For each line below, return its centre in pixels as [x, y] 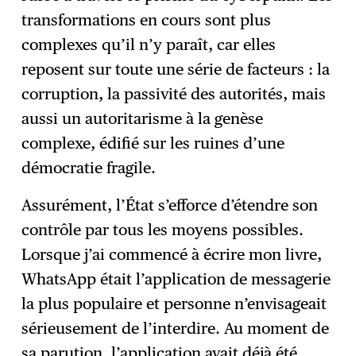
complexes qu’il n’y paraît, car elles [149, 44]
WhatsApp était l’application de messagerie [176, 279]
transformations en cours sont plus [147, 19]
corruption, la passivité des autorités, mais [174, 93]
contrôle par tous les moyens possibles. [163, 229]
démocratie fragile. [91, 167]
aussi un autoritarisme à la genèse [143, 118]
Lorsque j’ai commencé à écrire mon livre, [172, 254]
